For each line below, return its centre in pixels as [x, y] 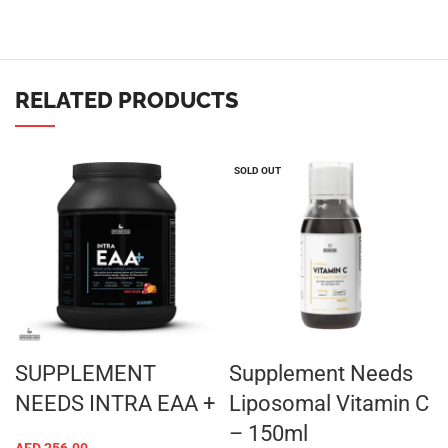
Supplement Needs [321, 373]
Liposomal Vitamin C [329, 403]
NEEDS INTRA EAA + [115, 403]
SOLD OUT [257, 170]
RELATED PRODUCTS [127, 100]
